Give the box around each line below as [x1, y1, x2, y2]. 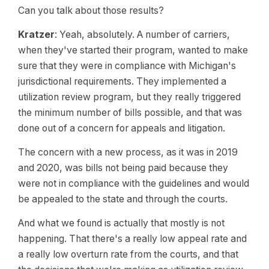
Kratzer [18, 29, 55, 40]
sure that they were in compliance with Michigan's [18, 60, 236, 71]
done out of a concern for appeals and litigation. [18, 122, 225, 134]
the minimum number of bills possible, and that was [18, 107, 242, 118]
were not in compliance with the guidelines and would [18, 178, 249, 189]
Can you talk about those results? [18, 5, 164, 16]
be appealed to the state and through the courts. [18, 193, 228, 205]
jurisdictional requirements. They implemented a [18, 76, 226, 87]
